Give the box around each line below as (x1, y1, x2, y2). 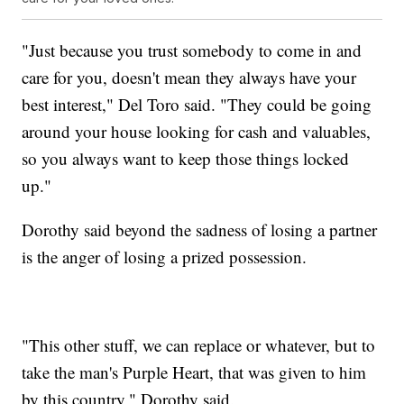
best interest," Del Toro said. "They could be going (22, 92, 372, 115)
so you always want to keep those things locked (22, 146, 350, 170)
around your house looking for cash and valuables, (22, 119, 372, 142)
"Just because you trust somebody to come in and (22, 38, 363, 61)
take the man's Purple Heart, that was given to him (22, 360, 367, 383)
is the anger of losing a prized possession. (22, 244, 308, 268)
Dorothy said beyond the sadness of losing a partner (22, 217, 378, 241)
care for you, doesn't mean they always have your (22, 65, 357, 88)
